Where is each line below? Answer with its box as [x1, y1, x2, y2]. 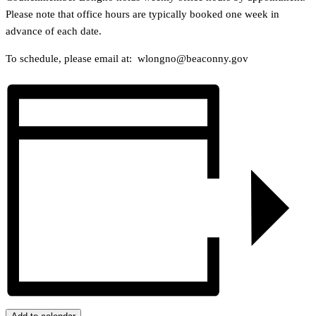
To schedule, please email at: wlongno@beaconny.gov [6, 53, 248, 65]
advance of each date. [6, 25, 102, 37]
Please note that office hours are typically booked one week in [6, 8, 279, 20]
